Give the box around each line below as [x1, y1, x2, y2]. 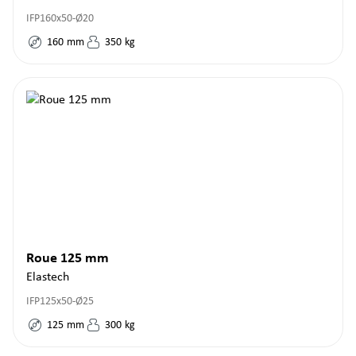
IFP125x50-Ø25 [26, 296, 94, 308]
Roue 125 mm [26, 251, 109, 266]
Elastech [26, 271, 69, 284]
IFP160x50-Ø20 [26, 13, 94, 25]
